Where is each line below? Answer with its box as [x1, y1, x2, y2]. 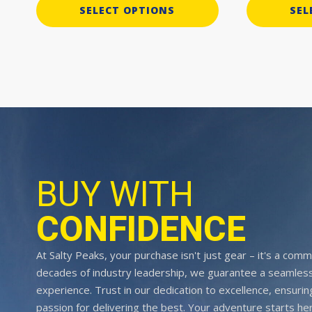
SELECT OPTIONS [79, 3, 175, 17]
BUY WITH [36, 174, 194, 214]
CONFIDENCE [36, 209, 246, 249]
